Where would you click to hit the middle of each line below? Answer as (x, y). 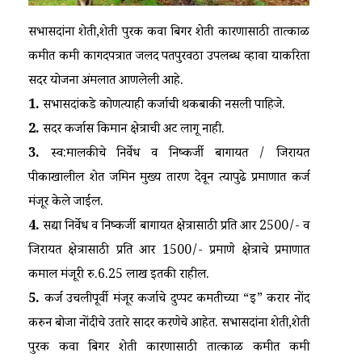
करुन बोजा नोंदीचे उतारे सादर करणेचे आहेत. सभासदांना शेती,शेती (169, 324)
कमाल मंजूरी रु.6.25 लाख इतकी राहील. (119, 276)
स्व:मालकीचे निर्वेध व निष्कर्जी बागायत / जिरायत (175, 154)
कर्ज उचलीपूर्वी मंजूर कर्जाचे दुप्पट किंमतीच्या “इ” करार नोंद (175, 300)
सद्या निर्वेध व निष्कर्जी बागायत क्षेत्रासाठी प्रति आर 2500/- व (175, 227)
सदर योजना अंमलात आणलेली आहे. (106, 82)
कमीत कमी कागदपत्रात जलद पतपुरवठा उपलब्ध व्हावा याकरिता (169, 57)
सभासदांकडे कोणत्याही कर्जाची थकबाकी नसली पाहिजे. (162, 106)
